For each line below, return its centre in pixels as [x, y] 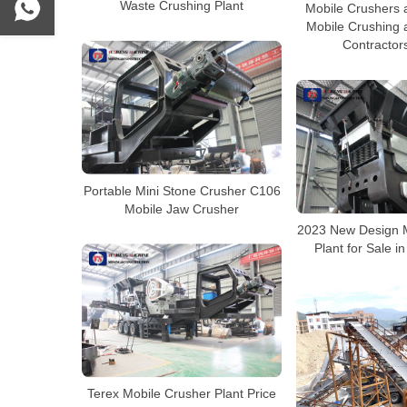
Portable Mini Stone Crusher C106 [182, 190]
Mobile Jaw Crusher [182, 208]
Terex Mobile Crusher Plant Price [182, 394]
